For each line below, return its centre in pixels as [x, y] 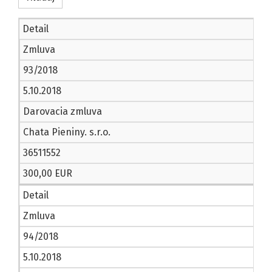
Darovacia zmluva [63, 112]
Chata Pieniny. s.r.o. [67, 132]
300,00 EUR [48, 174]
